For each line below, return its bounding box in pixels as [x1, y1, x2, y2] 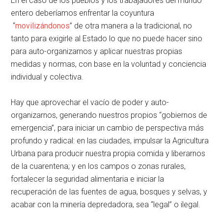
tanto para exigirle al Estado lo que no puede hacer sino [11, 34, 203, 44]
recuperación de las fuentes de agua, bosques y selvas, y [11, 187, 208, 197]
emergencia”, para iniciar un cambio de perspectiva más [11, 123, 204, 133]
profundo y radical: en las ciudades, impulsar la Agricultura [11, 136, 209, 146]
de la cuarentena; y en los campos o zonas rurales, [11, 162, 186, 171]
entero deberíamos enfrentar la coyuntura [11, 8, 155, 18]
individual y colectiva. [11, 72, 84, 82]
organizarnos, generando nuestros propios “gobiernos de [11, 110, 208, 120]
